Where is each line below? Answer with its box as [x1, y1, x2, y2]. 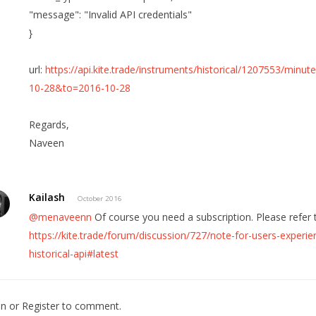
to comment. [59, 299, 121, 313]
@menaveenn [29, 210, 92, 224]
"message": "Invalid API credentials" [29, 8, 193, 22]
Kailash [29, 190, 66, 205]
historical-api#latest [29, 247, 119, 261]
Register [21, 299, 59, 313]
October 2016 [78, 194, 123, 204]
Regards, [29, 118, 70, 132]
